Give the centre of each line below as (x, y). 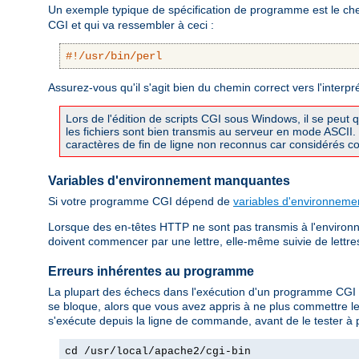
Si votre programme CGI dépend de (141, 201)
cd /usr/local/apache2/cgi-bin (158, 351)
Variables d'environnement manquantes (169, 181)
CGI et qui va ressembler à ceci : (131, 25)
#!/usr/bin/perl (114, 56)
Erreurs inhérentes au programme (151, 272)
